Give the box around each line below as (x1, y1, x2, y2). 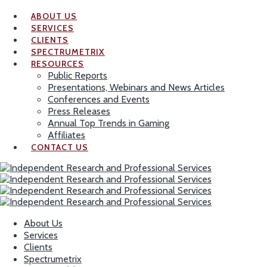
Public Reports (48, 70, 107, 81)
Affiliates (48, 129, 85, 141)
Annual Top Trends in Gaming (48, 117, 169, 129)
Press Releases (48, 105, 110, 117)
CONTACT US (31, 142, 88, 153)
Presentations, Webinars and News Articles (48, 82, 225, 93)
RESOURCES (31, 58, 84, 69)
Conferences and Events (48, 94, 150, 105)
